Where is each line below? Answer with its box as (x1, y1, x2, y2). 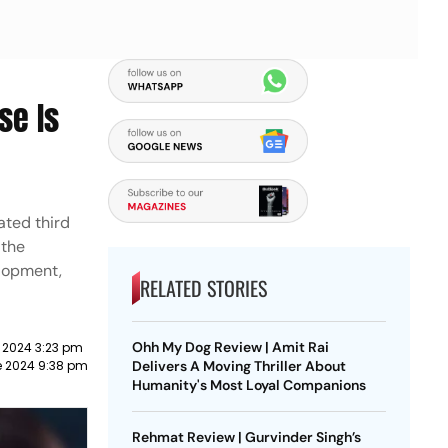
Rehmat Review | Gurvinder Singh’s (131, 428, 361, 446)
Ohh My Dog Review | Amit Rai (131, 338, 329, 356)
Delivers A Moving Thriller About (131, 357, 346, 375)
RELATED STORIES (139, 273, 267, 303)
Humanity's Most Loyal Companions (131, 376, 366, 394)
